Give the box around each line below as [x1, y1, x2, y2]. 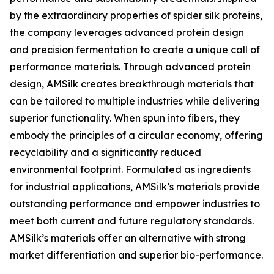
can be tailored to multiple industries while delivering [10, 95, 260, 107]
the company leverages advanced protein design [10, 26, 244, 39]
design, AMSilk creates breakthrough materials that [10, 78, 254, 90]
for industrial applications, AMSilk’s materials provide [10, 180, 260, 193]
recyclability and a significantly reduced [10, 146, 201, 158]
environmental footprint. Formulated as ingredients [10, 163, 251, 176]
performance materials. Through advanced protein [10, 61, 251, 73]
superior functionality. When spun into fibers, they [10, 112, 240, 124]
